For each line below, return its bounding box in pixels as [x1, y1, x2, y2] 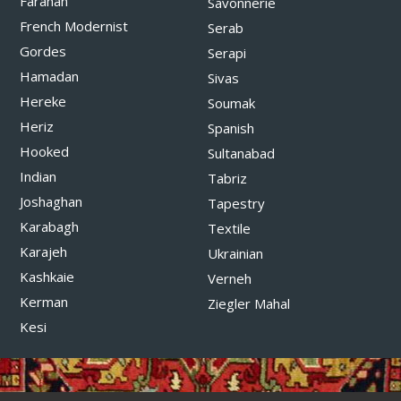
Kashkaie [20, 268, 74, 286]
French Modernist [20, 17, 128, 36]
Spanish [207, 119, 254, 138]
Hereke [20, 92, 66, 111]
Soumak [207, 94, 255, 113]
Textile [207, 219, 251, 238]
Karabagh [20, 218, 79, 236]
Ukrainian [207, 244, 263, 263]
